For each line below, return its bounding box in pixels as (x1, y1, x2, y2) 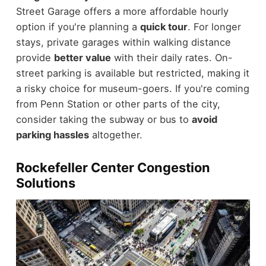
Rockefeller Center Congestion (15, 160, 210, 176)
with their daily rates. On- (110, 52, 233, 64)
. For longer (187, 21, 241, 33)
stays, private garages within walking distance (15, 36, 231, 49)
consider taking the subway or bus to (15, 113, 192, 126)
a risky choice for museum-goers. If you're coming (15, 83, 249, 95)
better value (53, 52, 111, 64)
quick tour (140, 21, 188, 33)
